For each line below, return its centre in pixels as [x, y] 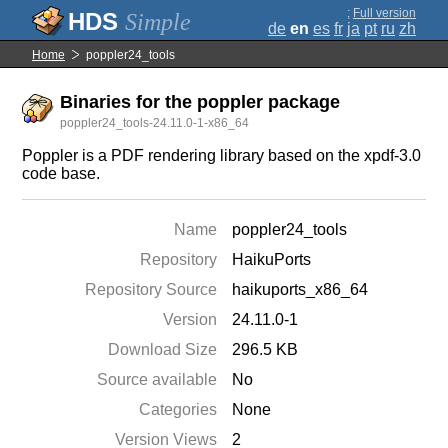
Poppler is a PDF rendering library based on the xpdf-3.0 [222, 155]
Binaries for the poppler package [200, 102]
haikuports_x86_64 [300, 289]
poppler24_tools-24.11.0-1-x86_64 [155, 123]
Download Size [163, 349]
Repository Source [151, 289]
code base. [61, 173]
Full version [384, 13]
